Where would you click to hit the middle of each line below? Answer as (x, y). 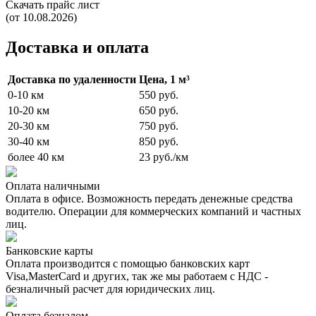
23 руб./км (164, 157)
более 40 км (36, 157)
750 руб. (159, 126)
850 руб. (159, 142)
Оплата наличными (53, 186)
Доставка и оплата (77, 48)
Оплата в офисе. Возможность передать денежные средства (149, 199)
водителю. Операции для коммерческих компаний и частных (153, 212)
